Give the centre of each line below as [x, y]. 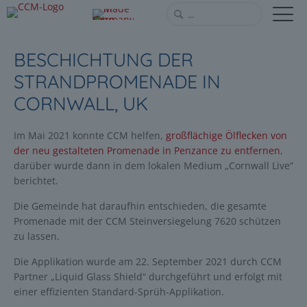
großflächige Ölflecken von [226, 135]
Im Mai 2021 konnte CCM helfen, [90, 135]
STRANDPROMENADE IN [117, 82]
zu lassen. [37, 236]
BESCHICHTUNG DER [103, 60]
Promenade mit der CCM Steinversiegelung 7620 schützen [147, 221]
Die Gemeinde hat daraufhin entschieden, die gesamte [140, 206]
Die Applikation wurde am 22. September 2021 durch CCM [148, 261]
